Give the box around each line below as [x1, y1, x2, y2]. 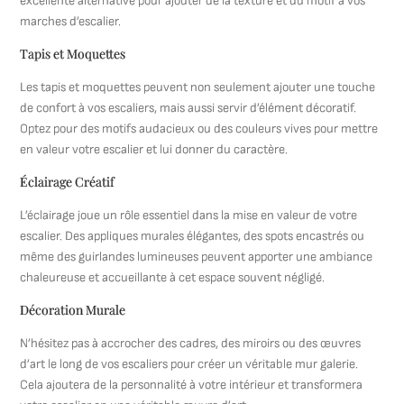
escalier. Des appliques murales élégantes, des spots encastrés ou [20, 228, 365, 243]
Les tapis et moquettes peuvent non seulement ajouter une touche [20, 79, 376, 95]
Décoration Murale [20, 301, 126, 318]
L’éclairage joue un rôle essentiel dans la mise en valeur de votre [20, 207, 358, 223]
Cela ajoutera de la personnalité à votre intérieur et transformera [20, 377, 363, 392]
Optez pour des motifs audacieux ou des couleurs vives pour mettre [20, 121, 379, 136]
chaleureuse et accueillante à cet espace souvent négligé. [20, 270, 326, 285]
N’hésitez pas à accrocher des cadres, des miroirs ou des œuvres [20, 335, 362, 351]
